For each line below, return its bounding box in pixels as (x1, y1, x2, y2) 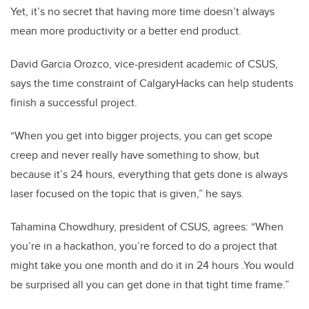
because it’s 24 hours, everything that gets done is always (10, 166, 288, 183)
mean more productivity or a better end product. (10, 23, 241, 39)
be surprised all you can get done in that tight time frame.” (10, 277, 289, 293)
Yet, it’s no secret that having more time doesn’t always (10, 3, 275, 20)
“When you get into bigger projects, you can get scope (10, 128, 272, 144)
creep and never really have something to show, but (10, 147, 259, 163)
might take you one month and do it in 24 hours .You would (10, 257, 294, 274)
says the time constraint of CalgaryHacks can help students (10, 75, 293, 92)
